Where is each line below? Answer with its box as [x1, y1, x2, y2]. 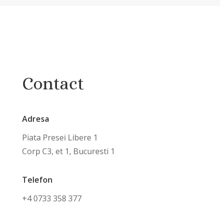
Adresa [22, 113, 49, 124]
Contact [22, 73, 84, 93]
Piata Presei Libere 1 [22, 132, 98, 143]
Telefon [22, 174, 53, 185]
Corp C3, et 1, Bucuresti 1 [22, 145, 115, 157]
